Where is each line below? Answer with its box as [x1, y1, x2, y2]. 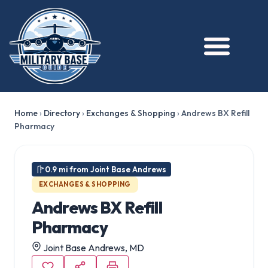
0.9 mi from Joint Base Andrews [45, 164, 166, 174]
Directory [44, 107, 80, 118]
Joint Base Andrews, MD [41, 241, 144, 254]
